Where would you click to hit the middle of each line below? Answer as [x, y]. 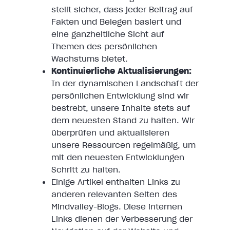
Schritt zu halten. [86, 170]
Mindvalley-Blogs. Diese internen [117, 207]
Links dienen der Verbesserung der [122, 219]
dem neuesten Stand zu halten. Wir [123, 120]
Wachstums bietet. [90, 59]
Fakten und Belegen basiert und [116, 22]
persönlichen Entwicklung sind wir [120, 96]
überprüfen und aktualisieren [110, 133]
